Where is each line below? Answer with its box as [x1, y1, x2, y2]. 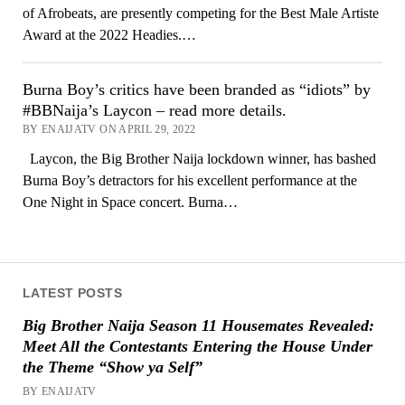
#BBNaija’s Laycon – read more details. [22, 100, 287, 119]
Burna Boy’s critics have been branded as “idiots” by [22, 80, 371, 99]
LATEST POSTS [22, 286, 122, 300]
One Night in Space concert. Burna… [22, 193, 238, 210]
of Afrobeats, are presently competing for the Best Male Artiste [22, 5, 379, 21]
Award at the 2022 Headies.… [22, 26, 196, 42]
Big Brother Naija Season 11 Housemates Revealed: [22, 316, 374, 334]
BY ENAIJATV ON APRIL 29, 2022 [22, 122, 196, 136]
